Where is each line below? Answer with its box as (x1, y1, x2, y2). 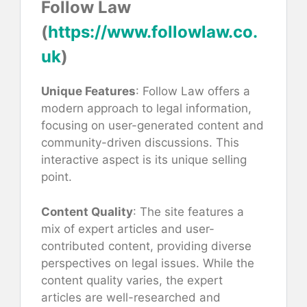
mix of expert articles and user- (41, 221, 214, 236)
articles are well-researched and (41, 290, 221, 304)
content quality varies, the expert (41, 273, 223, 287)
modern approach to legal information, (41, 101, 251, 116)
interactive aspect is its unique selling (41, 153, 247, 167)
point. (41, 170, 72, 184)
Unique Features (41, 84, 136, 99)
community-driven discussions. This (41, 136, 239, 150)
